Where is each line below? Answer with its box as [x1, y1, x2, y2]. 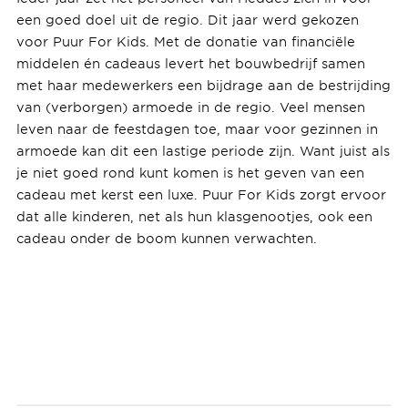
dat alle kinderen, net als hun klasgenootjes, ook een [15, 208, 372, 224]
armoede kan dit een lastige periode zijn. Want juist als [15, 142, 390, 158]
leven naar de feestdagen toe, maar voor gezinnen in [15, 120, 378, 137]
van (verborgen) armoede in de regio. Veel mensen [15, 98, 365, 115]
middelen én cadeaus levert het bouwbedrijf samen [15, 55, 365, 71]
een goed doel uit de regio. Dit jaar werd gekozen [15, 11, 359, 27]
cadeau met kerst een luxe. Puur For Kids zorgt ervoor [15, 186, 386, 202]
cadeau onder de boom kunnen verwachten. [15, 229, 321, 246]
